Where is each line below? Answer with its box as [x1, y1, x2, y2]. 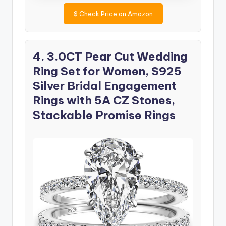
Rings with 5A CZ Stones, [33, 93, 175, 107]
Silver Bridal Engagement [33, 78, 177, 93]
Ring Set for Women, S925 [33, 64, 182, 78]
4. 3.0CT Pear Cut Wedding [33, 49, 188, 64]
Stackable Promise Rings [33, 107, 176, 122]
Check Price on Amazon [77, 9, 153, 18]
